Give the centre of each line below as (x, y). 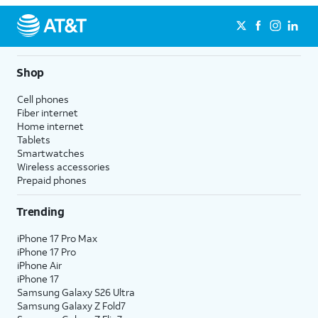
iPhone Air (39, 265)
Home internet (50, 126)
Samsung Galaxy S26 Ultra (76, 292)
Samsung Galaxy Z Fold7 (71, 306)
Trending (40, 211)
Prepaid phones (52, 180)
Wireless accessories (64, 166)
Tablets (34, 139)
